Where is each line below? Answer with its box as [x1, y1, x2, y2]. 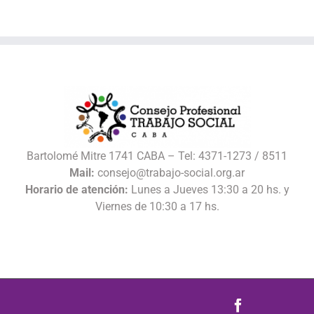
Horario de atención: [25, 182, 128, 196]
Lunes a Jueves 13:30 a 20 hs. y [128, 182, 289, 196]
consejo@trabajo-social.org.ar [95, 165, 245, 179]
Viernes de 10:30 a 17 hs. [95, 199, 219, 213]
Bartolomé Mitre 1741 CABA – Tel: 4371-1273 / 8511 [27, 149, 287, 163]
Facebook [245, 296, 300, 312]
